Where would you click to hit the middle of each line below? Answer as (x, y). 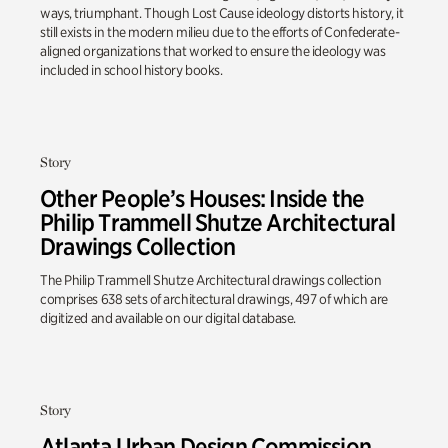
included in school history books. (131, 69)
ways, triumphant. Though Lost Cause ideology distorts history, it (222, 12)
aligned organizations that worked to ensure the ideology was (213, 50)
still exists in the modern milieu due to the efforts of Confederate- (220, 31)
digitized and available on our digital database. (168, 317)
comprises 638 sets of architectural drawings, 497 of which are (214, 298)
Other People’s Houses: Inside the (202, 198)
